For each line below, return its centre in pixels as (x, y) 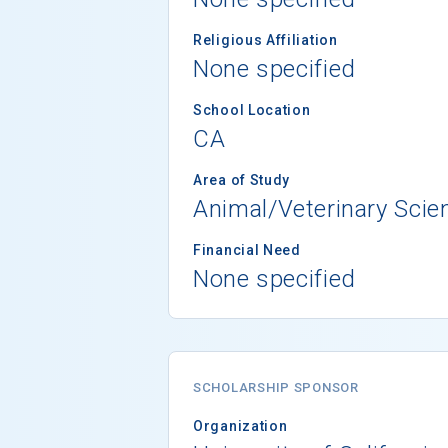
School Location (252, 109)
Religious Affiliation (265, 39)
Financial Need (247, 249)
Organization (240, 425)
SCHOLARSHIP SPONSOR (276, 387)
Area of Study (242, 179)
